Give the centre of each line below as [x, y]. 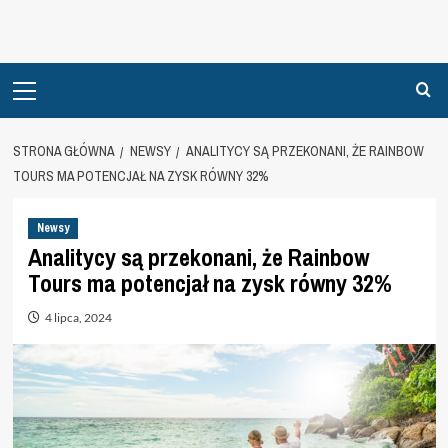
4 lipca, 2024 [78, 318]
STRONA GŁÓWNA [63, 151]
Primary [39, 75]
